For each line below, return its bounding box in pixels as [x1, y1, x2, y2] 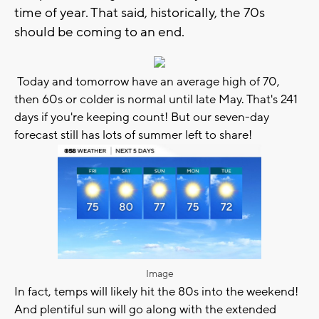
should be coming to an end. [14, 23, 187, 41]
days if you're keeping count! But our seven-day [14, 109, 269, 125]
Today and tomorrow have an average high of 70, [14, 73, 280, 90]
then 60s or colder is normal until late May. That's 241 [14, 91, 298, 108]
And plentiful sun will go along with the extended [14, 301, 276, 318]
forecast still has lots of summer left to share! [14, 127, 255, 143]
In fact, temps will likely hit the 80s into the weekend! [14, 283, 298, 300]
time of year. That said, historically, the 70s [14, 4, 265, 21]
